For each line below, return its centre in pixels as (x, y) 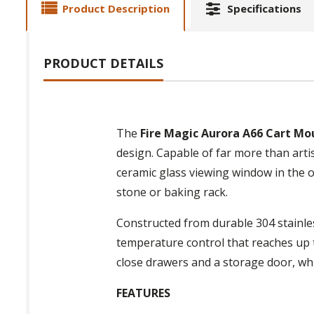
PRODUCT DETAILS (103, 63)
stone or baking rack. (172, 192)
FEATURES (144, 293)
